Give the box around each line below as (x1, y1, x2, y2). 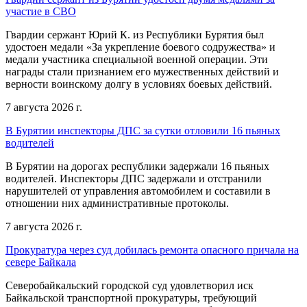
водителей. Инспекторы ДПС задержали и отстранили (5, 172, 262, 184)
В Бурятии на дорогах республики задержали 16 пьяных (5, 160, 269, 172)
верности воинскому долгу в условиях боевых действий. (5, 77, 272, 90)
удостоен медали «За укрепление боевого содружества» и (5, 40, 275, 53)
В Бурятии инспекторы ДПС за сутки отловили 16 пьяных (5, 124, 280, 136)
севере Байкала (5, 256, 76, 268)
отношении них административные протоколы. (5, 197, 229, 209)
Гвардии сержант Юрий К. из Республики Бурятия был (5, 28, 264, 40)
